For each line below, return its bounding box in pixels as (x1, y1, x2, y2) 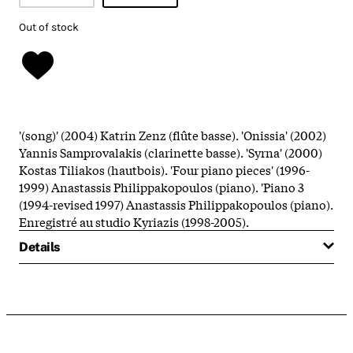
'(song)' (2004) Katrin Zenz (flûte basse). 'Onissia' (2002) (19, 125, 326, 143)
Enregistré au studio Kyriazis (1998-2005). (19, 212, 249, 230)
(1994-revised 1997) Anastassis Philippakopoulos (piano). (19, 195, 333, 213)
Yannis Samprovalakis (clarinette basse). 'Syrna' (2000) (19, 143, 322, 161)
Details (19, 239, 60, 255)
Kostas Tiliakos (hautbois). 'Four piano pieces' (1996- (19, 160, 310, 178)
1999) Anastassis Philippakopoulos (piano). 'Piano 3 (19, 177, 304, 195)
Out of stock (19, 20, 79, 34)
